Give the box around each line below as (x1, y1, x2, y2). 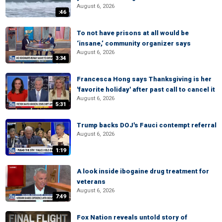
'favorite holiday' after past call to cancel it (77, 86, 215, 93)
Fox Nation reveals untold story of (77, 214, 187, 221)
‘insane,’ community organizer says (77, 40, 191, 47)
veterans (77, 178, 106, 185)
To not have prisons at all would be (77, 29, 189, 37)
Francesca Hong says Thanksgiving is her (77, 75, 212, 83)
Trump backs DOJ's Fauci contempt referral (77, 121, 217, 129)
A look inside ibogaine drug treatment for (77, 167, 209, 175)
